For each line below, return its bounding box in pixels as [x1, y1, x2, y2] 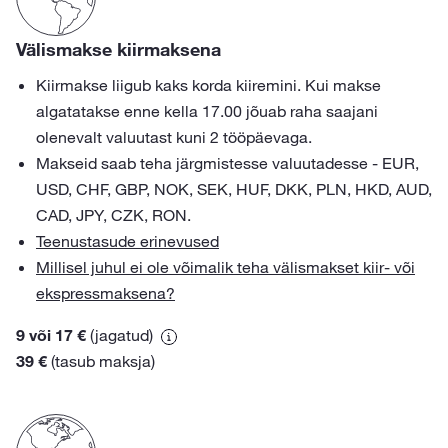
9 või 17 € [16, 325, 86, 345]
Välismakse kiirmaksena [16, 38, 221, 60]
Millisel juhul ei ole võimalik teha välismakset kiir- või [36, 257, 415, 277]
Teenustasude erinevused [36, 231, 219, 251]
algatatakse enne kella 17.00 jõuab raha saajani [36, 101, 378, 121]
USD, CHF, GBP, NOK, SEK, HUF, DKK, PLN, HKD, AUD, [36, 179, 432, 199]
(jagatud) [86, 325, 157, 345]
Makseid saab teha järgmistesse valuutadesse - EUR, [36, 153, 419, 173]
